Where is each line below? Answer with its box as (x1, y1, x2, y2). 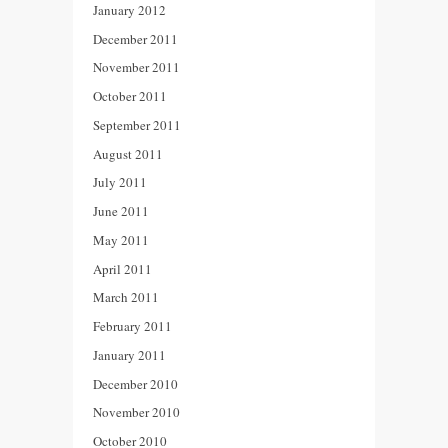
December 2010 (93, 374, 178, 393)
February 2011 (93, 317, 172, 336)
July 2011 (93, 173, 147, 192)
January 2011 (93, 345, 166, 364)
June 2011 (93, 202, 149, 221)
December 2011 (93, 29, 178, 48)
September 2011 (93, 115, 181, 134)
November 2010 (93, 403, 180, 422)
